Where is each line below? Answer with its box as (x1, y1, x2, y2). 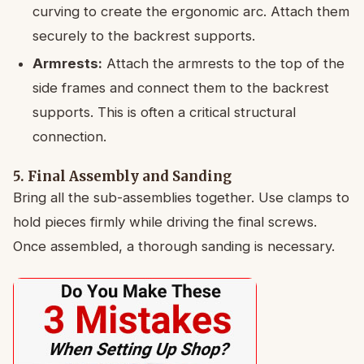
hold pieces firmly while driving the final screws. (13, 214, 317, 231)
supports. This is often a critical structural (32, 104, 296, 121)
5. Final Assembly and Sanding (13, 167, 232, 186)
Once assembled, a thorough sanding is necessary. (13, 238, 335, 255)
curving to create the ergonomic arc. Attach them (32, 3, 349, 20)
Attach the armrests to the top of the (102, 55, 344, 72)
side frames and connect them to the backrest (32, 80, 329, 97)
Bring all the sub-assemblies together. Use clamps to (13, 189, 349, 206)
